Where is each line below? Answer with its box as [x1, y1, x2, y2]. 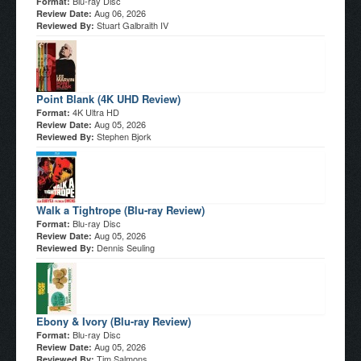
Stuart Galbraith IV [97, 18, 168, 31]
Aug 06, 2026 [94, 6, 146, 19]
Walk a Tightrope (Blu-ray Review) [36, 201, 205, 218]
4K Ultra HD [73, 105, 119, 118]
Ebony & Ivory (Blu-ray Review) [36, 313, 191, 329]
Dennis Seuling [97, 240, 155, 254]
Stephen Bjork [97, 129, 151, 143]
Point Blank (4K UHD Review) [36, 90, 180, 106]
